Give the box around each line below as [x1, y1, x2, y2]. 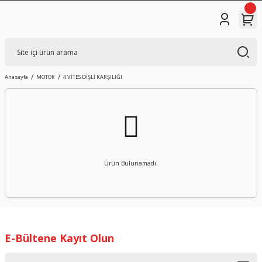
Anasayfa [5, 73, 28, 81]
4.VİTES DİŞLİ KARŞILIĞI [63, 73, 122, 81]
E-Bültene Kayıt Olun [5, 231, 114, 245]
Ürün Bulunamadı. [104, 159, 158, 167]
